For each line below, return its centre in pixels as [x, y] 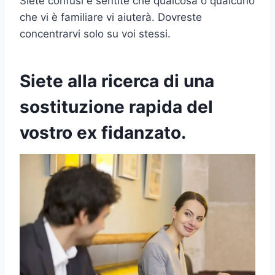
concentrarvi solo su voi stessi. [95, 34]
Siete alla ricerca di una [117, 81]
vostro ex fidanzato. [103, 133]
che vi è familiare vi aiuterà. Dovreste [111, 17]
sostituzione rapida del [116, 107]
